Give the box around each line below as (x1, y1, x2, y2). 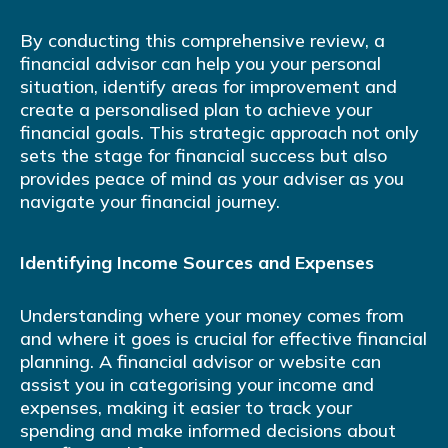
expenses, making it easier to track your (20, 396, 352, 420)
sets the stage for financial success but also (20, 144, 387, 168)
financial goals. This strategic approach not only (20, 121, 419, 145)
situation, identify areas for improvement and (20, 75, 397, 99)
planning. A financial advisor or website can (20, 350, 381, 374)
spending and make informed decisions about (20, 419, 396, 443)
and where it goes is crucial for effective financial (20, 327, 427, 351)
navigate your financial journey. (20, 190, 280, 214)
